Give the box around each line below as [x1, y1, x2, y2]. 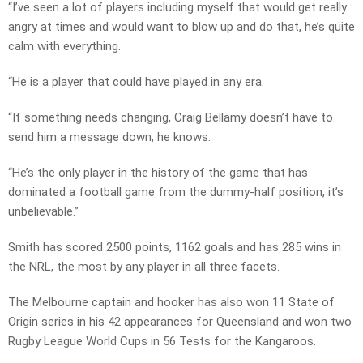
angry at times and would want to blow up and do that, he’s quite [8, 19, 355, 35]
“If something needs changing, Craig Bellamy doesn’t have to [8, 110, 333, 126]
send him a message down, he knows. [8, 130, 211, 145]
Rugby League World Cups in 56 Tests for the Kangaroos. [8, 334, 316, 349]
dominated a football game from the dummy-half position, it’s [8, 185, 344, 200]
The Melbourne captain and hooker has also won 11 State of [8, 295, 335, 310]
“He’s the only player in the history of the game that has [8, 165, 308, 181]
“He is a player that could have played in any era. [8, 75, 264, 90]
